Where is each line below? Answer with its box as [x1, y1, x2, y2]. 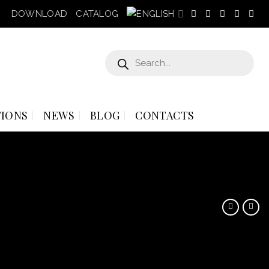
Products [104, 49, 132, 56]
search [104, 56, 125, 64]
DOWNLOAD [11, 8, 68, 19]
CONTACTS [135, 107, 195, 122]
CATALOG [76, 8, 119, 19]
